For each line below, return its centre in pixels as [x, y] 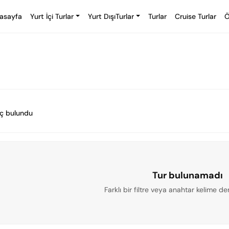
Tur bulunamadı [187, 175]
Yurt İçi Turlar [52, 16]
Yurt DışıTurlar [111, 16]
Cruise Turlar [196, 16]
